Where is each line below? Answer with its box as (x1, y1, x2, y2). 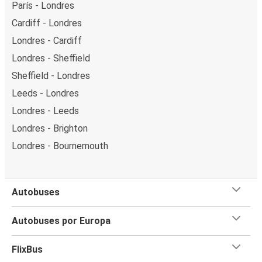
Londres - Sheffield (12, 52, 90, 64)
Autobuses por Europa (12, 215, 111, 226)
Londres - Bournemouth (12, 140, 108, 151)
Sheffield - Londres (12, 70, 90, 81)
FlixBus (12, 243, 43, 255)
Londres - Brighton (12, 122, 88, 134)
